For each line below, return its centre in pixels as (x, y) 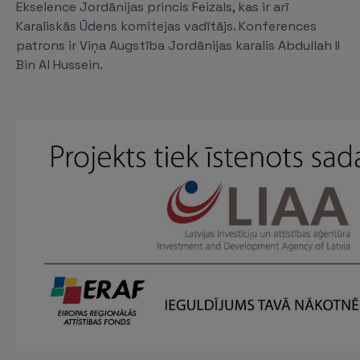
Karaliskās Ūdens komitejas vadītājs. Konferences (166, 26)
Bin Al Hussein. (59, 65)
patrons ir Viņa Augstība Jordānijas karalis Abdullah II (178, 45)
